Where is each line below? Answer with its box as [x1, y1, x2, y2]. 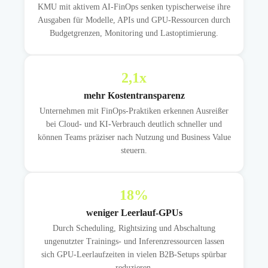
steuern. [121, 146, 147, 156]
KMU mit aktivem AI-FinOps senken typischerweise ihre [38, 2, 230, 12]
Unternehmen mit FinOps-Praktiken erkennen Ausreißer [39, 106, 229, 116]
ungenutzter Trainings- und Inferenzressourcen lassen [44, 237, 224, 246]
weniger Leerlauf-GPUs [86, 208, 182, 218]
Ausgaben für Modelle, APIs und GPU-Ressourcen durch [38, 16, 230, 25]
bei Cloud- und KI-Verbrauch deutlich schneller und [46, 120, 222, 129]
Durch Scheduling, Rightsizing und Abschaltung [53, 224, 215, 233]
